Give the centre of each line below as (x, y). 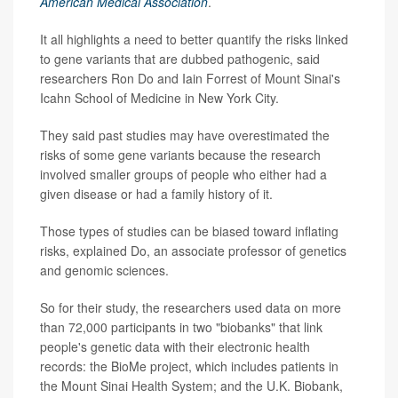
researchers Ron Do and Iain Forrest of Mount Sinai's (190, 79)
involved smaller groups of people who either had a (183, 175)
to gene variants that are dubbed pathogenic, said (180, 59)
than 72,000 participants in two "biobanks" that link (181, 327)
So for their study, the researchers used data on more (191, 308)
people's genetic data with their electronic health (175, 347)
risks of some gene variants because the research (180, 155)
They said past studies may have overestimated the (185, 135)
